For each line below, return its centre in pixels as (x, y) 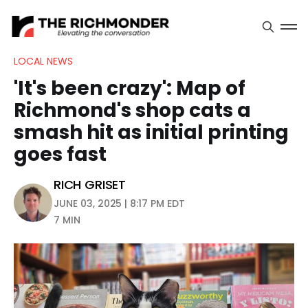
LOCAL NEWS (43, 61)
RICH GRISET (90, 185)
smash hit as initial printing (151, 132)
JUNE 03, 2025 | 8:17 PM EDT (119, 203)
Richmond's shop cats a (132, 110)
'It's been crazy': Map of (130, 88)
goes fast (60, 154)
